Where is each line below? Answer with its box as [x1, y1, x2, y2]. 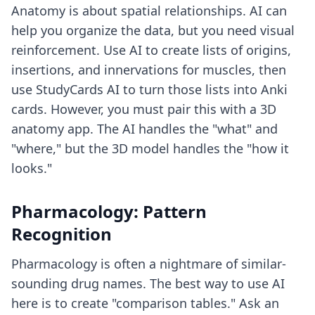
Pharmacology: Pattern [11, 200, 207, 223]
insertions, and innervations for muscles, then [11, 61, 286, 78]
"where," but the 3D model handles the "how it [11, 140, 289, 157]
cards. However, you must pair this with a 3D [11, 101, 276, 117]
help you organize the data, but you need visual [11, 22, 295, 39]
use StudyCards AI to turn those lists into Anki [11, 81, 288, 98]
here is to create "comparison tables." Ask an [11, 295, 279, 311]
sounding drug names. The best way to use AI [11, 275, 285, 292]
